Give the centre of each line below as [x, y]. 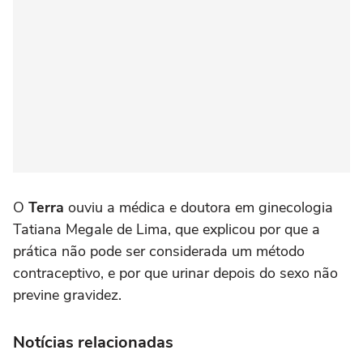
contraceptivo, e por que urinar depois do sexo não [175, 273]
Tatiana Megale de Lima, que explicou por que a [167, 230]
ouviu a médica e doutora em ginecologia [201, 208]
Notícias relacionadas [93, 343]
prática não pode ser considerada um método [159, 252]
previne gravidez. [67, 295]
